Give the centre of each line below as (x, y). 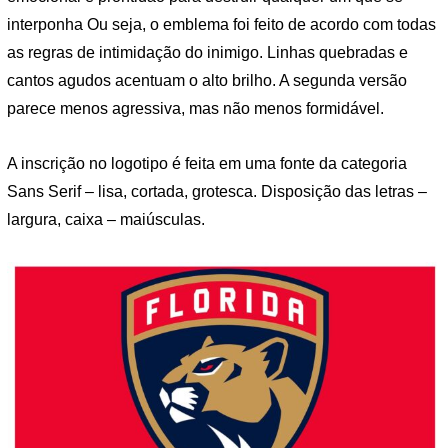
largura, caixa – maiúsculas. (106, 220)
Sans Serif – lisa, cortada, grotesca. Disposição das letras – (217, 192)
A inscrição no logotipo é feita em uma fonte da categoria (207, 164)
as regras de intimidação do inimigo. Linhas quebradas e (207, 52)
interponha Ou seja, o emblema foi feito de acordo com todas (221, 24)
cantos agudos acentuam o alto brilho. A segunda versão (207, 80)
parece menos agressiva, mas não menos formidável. (195, 108)
